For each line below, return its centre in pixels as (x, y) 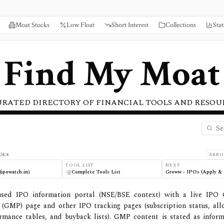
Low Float (80, 25)
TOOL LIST (79, 165)
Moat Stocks (32, 25)
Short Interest (130, 25)
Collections (181, 25)
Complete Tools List (96, 172)
